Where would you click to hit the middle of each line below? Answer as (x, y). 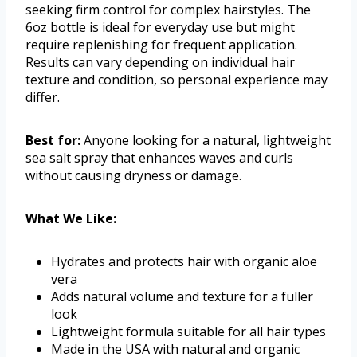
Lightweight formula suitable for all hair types (188, 332)
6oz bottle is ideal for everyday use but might (160, 27)
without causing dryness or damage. (133, 176)
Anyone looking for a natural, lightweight (206, 141)
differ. (43, 98)
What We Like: (71, 219)
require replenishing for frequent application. (161, 45)
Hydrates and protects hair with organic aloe (184, 262)
